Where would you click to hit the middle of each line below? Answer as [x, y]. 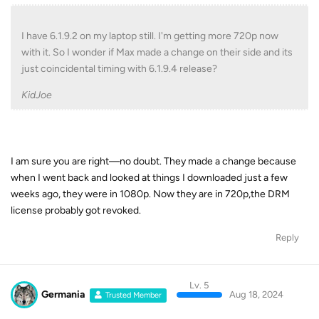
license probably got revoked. [76, 210]
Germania [63, 294]
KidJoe [37, 95]
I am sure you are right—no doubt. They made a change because [153, 161]
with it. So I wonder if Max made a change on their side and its [157, 52]
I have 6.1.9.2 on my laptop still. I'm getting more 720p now [150, 36]
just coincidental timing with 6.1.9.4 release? [119, 68]
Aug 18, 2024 [256, 294]
